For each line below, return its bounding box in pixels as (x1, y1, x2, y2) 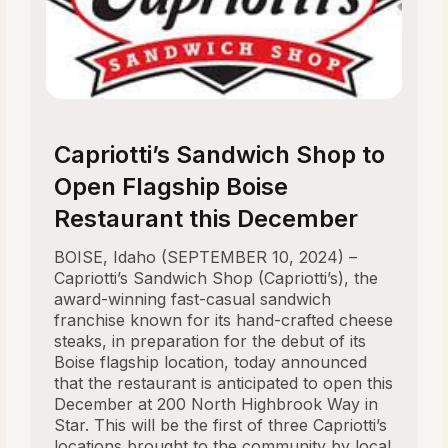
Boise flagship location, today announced (54, 352, 368, 373)
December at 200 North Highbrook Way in (54, 394, 379, 415)
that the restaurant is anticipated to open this (54, 373, 394, 394)
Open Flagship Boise (54, 172, 289, 202)
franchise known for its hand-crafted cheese (54, 310, 394, 331)
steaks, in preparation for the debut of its (54, 331, 367, 352)
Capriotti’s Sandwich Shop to (54, 140, 386, 170)
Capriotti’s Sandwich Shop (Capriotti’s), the (54, 268, 379, 289)
